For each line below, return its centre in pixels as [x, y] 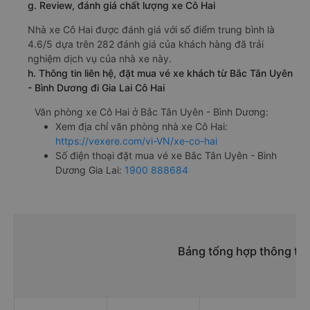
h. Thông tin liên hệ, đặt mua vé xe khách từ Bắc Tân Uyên [160, 73]
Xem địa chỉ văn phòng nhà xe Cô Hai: [142, 127]
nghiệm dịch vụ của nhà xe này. [100, 59]
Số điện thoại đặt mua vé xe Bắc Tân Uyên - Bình [166, 156]
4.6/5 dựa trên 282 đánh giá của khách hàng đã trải [146, 44]
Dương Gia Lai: [90, 170]
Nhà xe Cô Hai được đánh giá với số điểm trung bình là [151, 30]
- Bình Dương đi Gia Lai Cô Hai [96, 88]
